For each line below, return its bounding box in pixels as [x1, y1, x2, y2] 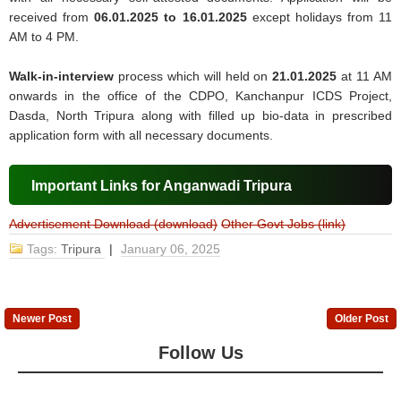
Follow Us [158, 343, 243, 363]
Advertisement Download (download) [9, 217, 218, 232]
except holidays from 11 [246, 10, 392, 25]
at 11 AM [337, 69, 392, 84]
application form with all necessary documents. [9, 128, 274, 143]
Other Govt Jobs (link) [221, 217, 346, 232]
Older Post [334, 312, 388, 326]
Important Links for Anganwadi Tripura [31, 178, 293, 194]
